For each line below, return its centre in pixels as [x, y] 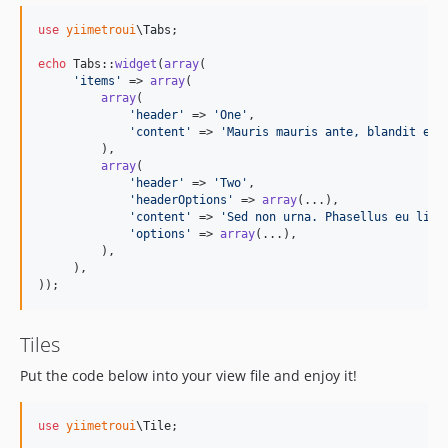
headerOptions [181, 200]
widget [136, 64]
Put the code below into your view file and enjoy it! [188, 375]
